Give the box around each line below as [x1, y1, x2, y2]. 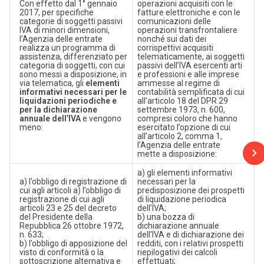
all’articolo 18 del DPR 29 [137, 96, 228, 105]
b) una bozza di [137, 212, 194, 222]
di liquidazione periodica [137, 194, 226, 204]
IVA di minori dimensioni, [19, 25, 110, 35]
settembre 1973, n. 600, [137, 105, 225, 114]
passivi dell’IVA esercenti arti [137, 61, 242, 70]
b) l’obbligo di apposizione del [19, 239, 127, 248]
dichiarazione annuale [137, 221, 219, 230]
